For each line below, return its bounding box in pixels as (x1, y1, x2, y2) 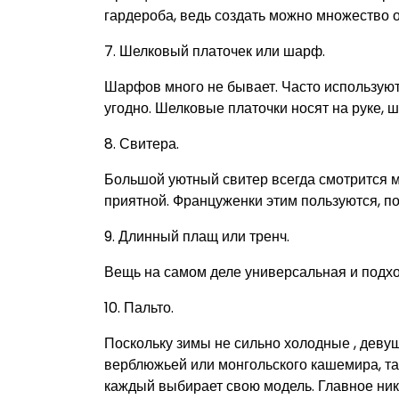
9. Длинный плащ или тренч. (104, 226, 289, 248)
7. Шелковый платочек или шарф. (104, 41, 325, 62)
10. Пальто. (104, 297, 174, 319)
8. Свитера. (104, 134, 179, 155)
